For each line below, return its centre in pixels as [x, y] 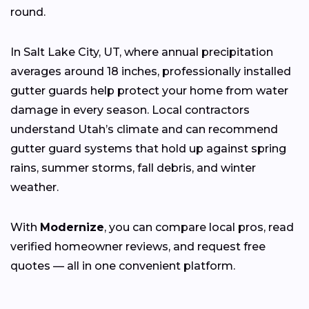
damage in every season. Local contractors [130, 110]
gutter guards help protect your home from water [149, 90]
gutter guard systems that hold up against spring [148, 148]
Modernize [72, 227]
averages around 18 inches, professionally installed [151, 71]
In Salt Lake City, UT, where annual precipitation [142, 52]
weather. [34, 187]
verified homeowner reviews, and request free [138, 246]
